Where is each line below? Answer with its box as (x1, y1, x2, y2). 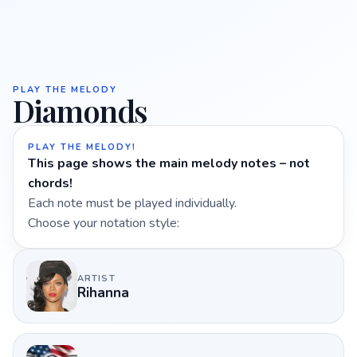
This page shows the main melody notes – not (28, 155, 310, 172)
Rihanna (77, 283, 129, 302)
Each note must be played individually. (28, 194, 237, 212)
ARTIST (77, 272, 116, 284)
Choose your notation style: (28, 214, 179, 232)
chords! (28, 175, 73, 192)
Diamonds (13, 90, 147, 131)
